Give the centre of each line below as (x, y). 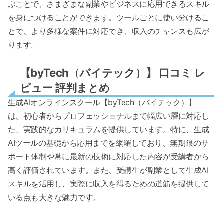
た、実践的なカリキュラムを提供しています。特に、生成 (108, 130)
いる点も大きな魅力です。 (54, 197)
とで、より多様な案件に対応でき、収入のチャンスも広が (108, 31)
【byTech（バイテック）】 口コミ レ (113, 73)
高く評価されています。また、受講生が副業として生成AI (108, 170)
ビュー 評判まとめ (65, 88)
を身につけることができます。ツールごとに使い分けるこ (108, 18)
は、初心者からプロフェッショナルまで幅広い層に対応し (108, 116)
